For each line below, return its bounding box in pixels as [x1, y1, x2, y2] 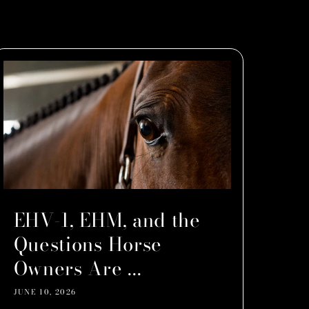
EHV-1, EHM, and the [13, 206, 201, 235]
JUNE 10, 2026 [13, 286, 77, 298]
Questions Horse [13, 230, 162, 259]
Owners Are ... [13, 254, 142, 283]
